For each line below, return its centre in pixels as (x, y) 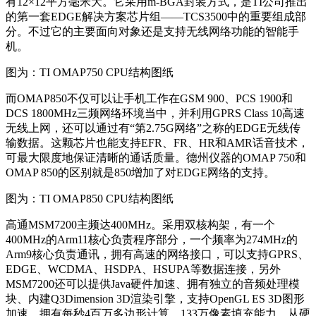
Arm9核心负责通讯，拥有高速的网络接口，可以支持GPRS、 (157, 255)
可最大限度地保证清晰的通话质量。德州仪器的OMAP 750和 (156, 158)
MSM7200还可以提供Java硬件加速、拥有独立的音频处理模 (153, 284)
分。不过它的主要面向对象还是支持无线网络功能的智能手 (152, 32)
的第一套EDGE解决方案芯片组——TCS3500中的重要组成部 (156, 17)
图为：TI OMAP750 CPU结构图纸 (90, 73)
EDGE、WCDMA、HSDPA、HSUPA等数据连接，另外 (143, 269)
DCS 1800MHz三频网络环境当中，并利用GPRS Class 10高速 (155, 114)
